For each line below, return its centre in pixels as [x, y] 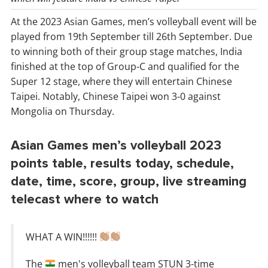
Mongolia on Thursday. [63, 111]
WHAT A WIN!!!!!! [63, 237]
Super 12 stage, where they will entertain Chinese [121, 81]
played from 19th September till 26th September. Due [132, 36]
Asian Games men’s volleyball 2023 [116, 145]
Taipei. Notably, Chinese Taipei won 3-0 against [116, 96]
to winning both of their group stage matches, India [127, 51]
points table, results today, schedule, [122, 163]
